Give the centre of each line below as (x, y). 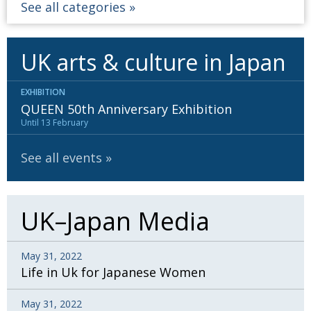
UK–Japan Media (115, 221)
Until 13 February (54, 123)
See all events (61, 158)
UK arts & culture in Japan (153, 62)
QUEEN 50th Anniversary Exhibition (126, 109)
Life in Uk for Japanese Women (113, 272)
